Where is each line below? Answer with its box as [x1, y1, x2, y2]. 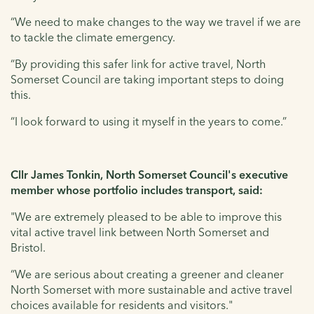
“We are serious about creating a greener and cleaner [11, 266, 284, 281]
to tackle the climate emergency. [11, 29, 175, 44]
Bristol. [11, 240, 46, 254]
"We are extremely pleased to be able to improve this [11, 209, 282, 224]
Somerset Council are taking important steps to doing [11, 71, 284, 86]
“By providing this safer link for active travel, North [11, 56, 266, 71]
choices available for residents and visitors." [11, 297, 233, 312]
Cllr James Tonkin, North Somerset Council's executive [11, 167, 288, 182]
